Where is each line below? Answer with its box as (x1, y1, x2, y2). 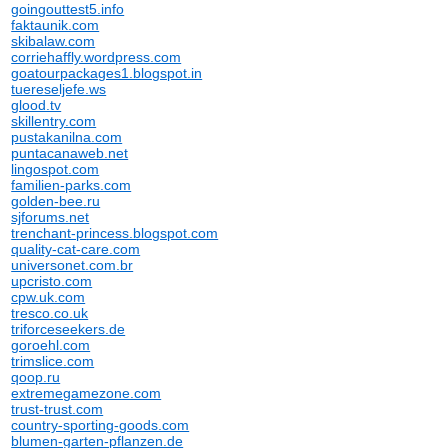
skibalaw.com (11, 33, 96, 49)
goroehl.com (11, 337, 91, 353)
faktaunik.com (11, 17, 100, 33)
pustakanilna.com (11, 129, 123, 145)
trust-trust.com (11, 401, 104, 417)
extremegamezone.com (11, 385, 162, 401)
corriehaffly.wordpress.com (11, 49, 182, 65)
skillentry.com (11, 113, 97, 129)
